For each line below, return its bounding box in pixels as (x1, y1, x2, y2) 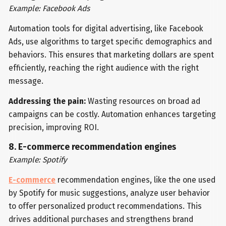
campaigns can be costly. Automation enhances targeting (9, 109, 216, 120)
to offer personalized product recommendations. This (9, 201, 202, 211)
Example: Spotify (9, 154, 68, 164)
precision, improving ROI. (9, 123, 99, 133)
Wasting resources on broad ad (86, 96, 201, 106)
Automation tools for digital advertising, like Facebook (9, 24, 204, 34)
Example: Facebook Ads (9, 4, 90, 14)
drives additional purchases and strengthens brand (9, 214, 194, 224)
